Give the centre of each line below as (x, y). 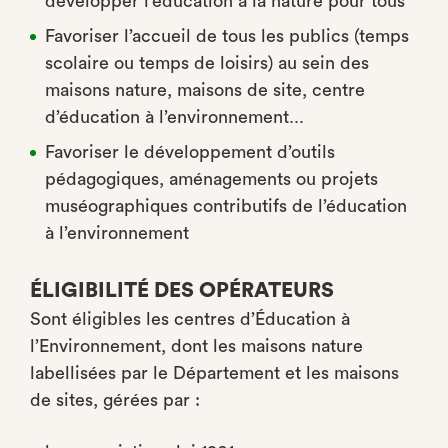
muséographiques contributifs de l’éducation (226, 206)
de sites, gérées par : (115, 400)
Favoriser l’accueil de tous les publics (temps (227, 36)
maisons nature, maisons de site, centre (205, 90)
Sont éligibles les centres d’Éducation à (190, 319)
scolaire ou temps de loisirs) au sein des (207, 63)
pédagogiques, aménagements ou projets (211, 179)
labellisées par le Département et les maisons (214, 373)
